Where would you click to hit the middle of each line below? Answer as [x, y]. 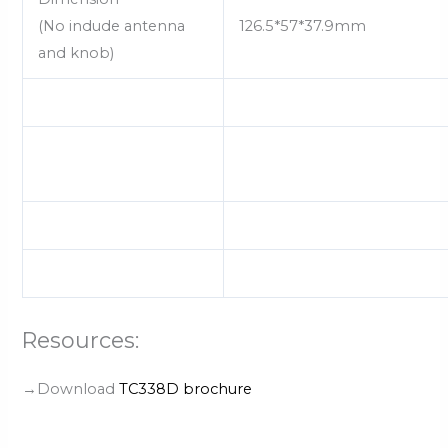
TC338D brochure [186, 388]
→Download [71, 388]
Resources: [81, 340]
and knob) [76, 53]
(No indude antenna [112, 26]
